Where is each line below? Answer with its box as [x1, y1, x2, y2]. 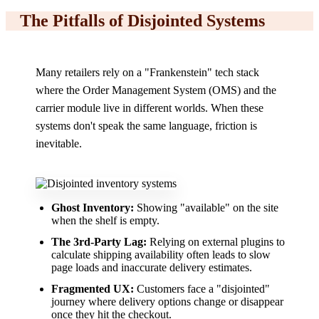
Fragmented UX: [51, 283, 134, 296]
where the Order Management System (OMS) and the [36, 84, 276, 97]
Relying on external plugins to [147, 236, 285, 249]
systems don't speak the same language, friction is [36, 120, 257, 132]
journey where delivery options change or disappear [51, 296, 283, 308]
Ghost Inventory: [51, 202, 134, 214]
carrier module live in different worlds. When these [36, 102, 263, 115]
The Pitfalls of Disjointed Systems [20, 11, 265, 31]
